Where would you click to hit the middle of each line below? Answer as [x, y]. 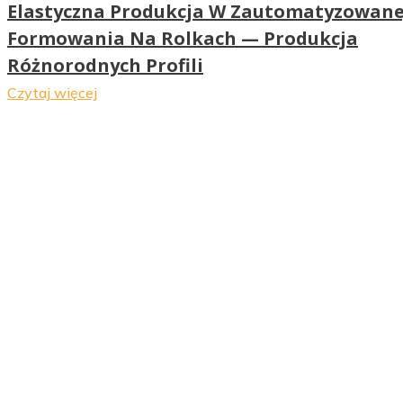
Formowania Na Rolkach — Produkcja [183, 38]
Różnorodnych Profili [105, 65]
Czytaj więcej [52, 92]
